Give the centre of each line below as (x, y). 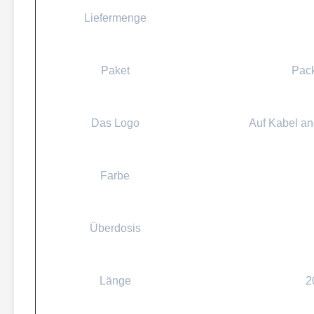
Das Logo (115, 123)
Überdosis (115, 228)
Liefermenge (115, 18)
